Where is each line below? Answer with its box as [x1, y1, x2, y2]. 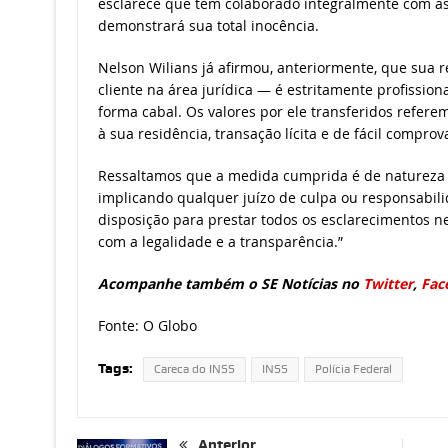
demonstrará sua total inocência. [97, 16, 319, 36]
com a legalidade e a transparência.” [97, 232, 343, 252]
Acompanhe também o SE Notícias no [97, 274, 363, 294]
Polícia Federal [314, 362, 392, 377]
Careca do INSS [153, 362, 235, 377]
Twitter [362, 274, 413, 294]
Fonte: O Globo [97, 316, 197, 336]
